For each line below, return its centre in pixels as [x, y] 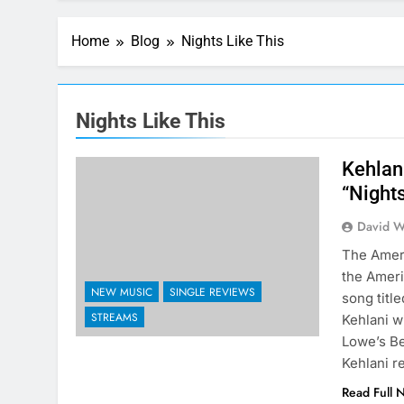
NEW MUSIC [122, 293]
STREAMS [115, 318]
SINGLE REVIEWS [212, 293]
